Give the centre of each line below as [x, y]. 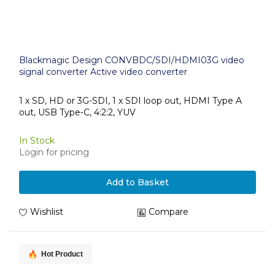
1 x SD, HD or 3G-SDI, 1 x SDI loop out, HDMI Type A [130, 100]
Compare [168, 212]
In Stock [37, 141]
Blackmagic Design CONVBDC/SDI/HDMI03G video [132, 60]
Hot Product [62, 254]
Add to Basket [137, 182]
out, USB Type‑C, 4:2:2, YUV [77, 112]
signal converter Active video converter [103, 72]
